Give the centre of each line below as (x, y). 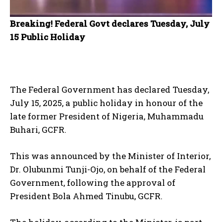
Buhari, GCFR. (38, 130)
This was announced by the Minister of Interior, (110, 156)
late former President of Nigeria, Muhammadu (107, 116)
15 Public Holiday (48, 37)
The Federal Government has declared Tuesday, (110, 90)
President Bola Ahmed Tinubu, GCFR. (86, 196)
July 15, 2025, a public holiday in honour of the (106, 103)
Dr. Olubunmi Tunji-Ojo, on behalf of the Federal (108, 169)
